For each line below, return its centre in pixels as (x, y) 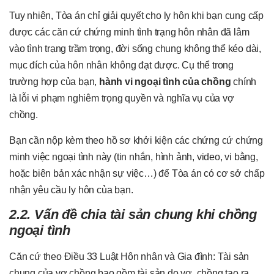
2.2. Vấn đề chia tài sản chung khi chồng (133, 215)
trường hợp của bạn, (54, 82)
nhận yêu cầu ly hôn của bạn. (71, 190)
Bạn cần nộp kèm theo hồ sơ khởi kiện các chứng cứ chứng (136, 140)
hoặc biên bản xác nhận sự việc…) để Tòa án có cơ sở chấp (137, 173)
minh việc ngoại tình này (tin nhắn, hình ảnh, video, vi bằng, (134, 157)
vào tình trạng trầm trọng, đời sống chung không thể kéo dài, (135, 49)
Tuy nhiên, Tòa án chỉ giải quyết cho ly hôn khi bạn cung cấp (136, 16)
